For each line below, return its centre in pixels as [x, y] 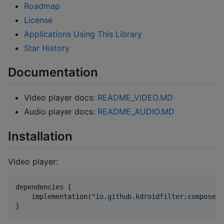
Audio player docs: [61, 112]
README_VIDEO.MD [135, 98]
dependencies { [43, 187]
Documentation [53, 72]
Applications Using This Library [83, 34]
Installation [40, 136]
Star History [47, 48]
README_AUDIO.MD [136, 112]
